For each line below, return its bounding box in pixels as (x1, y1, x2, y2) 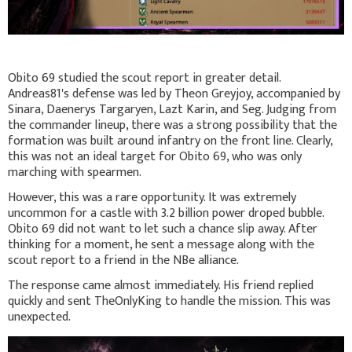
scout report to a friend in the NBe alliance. (8, 249, 239, 271)
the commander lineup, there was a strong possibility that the (8, 114, 337, 136)
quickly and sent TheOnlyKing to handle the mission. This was (8, 290, 331, 312)
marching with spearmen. (8, 161, 141, 183)
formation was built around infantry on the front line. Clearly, (8, 130, 332, 152)
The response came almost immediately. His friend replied (8, 274, 313, 296)
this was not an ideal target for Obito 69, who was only (8, 145, 302, 167)
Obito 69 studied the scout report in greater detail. (8, 67, 280, 89)
